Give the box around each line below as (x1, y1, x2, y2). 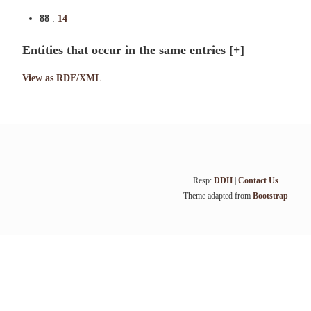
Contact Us (237, 176, 278, 185)
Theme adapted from (183, 191, 253, 201)
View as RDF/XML (22, 73, 101, 83)
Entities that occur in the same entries (22, 43, 229, 57)
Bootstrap (252, 191, 288, 201)
